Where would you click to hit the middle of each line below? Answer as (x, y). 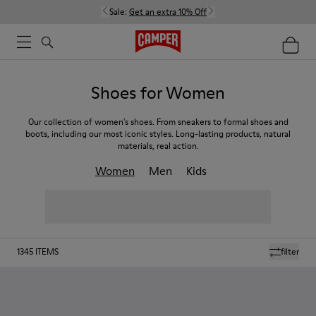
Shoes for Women (158, 93)
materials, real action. (158, 146)
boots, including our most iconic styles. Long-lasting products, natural (158, 134)
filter (290, 251)
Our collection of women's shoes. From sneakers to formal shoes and (158, 122)
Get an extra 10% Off (168, 12)
